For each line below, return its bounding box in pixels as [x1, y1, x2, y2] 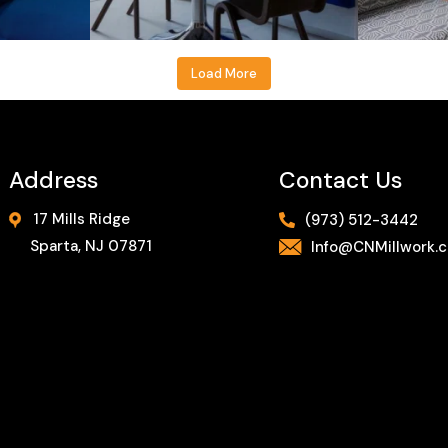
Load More [191, 64, 257, 82]
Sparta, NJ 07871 [29, 235, 152, 256]
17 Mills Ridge [28, 208, 130, 229]
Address [8, 164, 98, 195]
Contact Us [279, 164, 403, 195]
